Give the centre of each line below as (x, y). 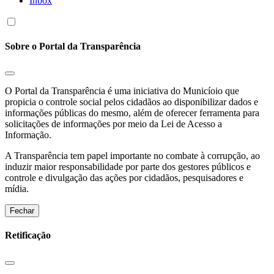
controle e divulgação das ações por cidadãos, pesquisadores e (124, 178)
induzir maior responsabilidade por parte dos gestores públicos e (128, 167)
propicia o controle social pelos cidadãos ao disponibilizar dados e (131, 102)
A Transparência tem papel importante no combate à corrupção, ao (132, 156)
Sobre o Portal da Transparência (73, 46)
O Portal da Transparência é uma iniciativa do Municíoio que (122, 91)
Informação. (28, 135)
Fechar (22, 211)
